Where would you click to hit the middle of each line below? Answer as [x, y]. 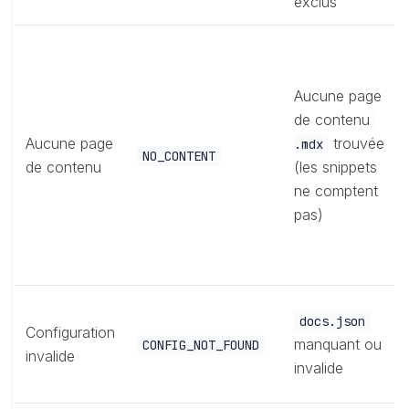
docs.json [332, 321]
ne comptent [336, 190]
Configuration [70, 332]
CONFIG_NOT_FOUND [201, 345]
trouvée [357, 143]
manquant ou [338, 344]
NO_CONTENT [179, 156]
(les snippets [336, 167]
